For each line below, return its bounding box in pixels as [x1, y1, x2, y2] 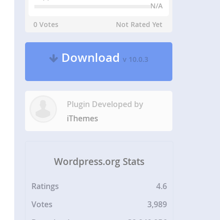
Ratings [31, 181, 59, 192]
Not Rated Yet [116, 20, 163, 29]
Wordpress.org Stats [54, 155, 145, 168]
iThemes [67, 113, 99, 124]
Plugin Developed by [67, 99, 144, 110]
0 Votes [33, 20, 59, 29]
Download [58, 50, 123, 65]
